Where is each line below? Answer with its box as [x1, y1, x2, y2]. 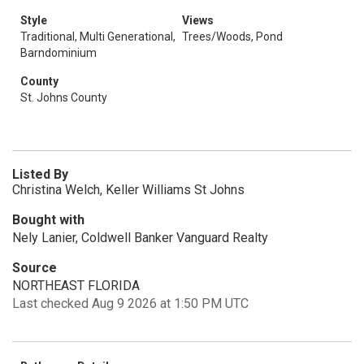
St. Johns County [20, 91, 107, 104]
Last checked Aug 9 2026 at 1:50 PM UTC [12, 296, 249, 311]
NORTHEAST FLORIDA [12, 278, 140, 293]
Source [12, 260, 57, 275]
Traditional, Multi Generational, [20, 30, 175, 43]
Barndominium [20, 46, 97, 59]
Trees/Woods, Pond [182, 30, 283, 43]
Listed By [12, 167, 68, 182]
